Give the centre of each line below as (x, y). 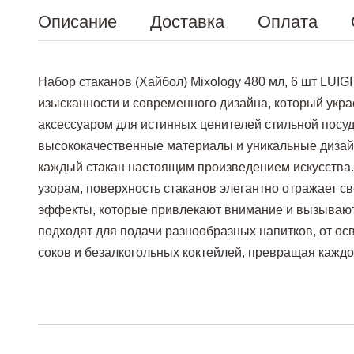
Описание (77, 22)
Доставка (187, 22)
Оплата (288, 22)
